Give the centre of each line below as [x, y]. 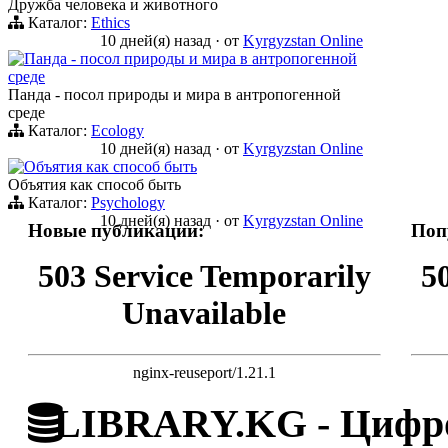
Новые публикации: [116, 230]
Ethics [110, 22]
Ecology [117, 130]
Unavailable [204, 313]
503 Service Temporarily [204, 276]
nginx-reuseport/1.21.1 [204, 372]
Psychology [128, 202]
